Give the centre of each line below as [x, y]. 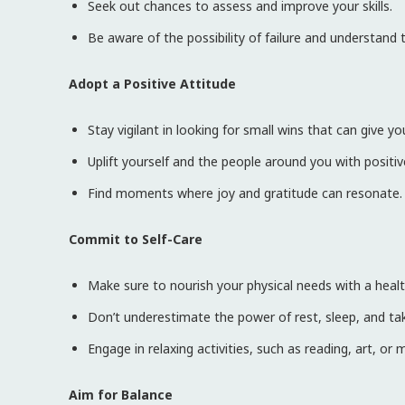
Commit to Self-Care [136, 239]
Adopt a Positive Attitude [152, 84]
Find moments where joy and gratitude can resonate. [245, 193]
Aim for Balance [121, 395]
